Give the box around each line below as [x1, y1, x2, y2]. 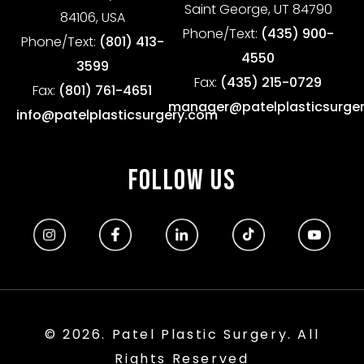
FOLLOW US [128, 162, 236, 198]
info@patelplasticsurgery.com [16, 105, 218, 124]
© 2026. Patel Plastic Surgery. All [44, 324, 320, 344]
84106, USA [59, 7, 125, 27]
